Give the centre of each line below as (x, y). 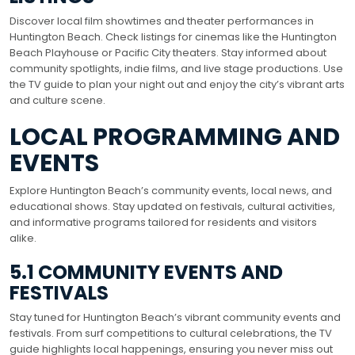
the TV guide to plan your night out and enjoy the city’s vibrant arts (177, 85)
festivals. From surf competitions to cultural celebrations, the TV (171, 334)
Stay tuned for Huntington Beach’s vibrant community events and (175, 318)
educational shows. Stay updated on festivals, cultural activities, (172, 207)
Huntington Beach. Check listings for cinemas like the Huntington (173, 37)
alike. (23, 239)
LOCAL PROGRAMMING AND (175, 137)
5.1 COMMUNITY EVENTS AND (146, 273)
